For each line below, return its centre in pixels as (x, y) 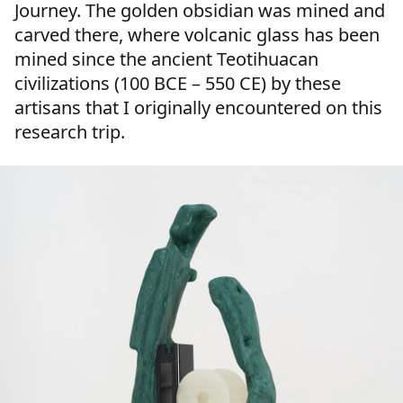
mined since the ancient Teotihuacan (166, 58)
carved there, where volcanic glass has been (197, 34)
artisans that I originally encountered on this (198, 107)
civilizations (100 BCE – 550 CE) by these (178, 83)
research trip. (70, 131)
